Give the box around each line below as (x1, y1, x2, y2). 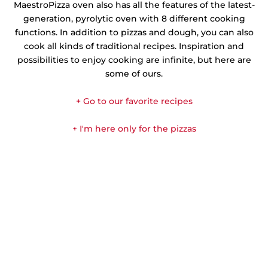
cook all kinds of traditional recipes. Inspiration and (24, 40, 244, 51)
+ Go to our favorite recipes (75, 95, 193, 106)
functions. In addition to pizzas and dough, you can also (14, 26, 254, 38)
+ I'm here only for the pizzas (72, 123, 196, 134)
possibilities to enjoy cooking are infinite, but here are (17, 54, 251, 65)
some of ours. (105, 68, 163, 79)
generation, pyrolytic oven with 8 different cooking (23, 13, 245, 24)
